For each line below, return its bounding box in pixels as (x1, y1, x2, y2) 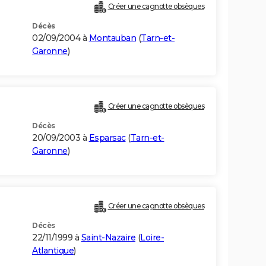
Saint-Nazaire (81, 232, 135, 243)
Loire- (140, 232, 164, 243)
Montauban (88, 33, 136, 44)
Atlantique (32, 245, 74, 256)
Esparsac (88, 132, 126, 144)
